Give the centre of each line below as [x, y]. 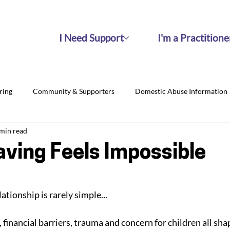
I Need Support [92, 37]
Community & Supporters [74, 91]
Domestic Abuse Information [181, 91]
